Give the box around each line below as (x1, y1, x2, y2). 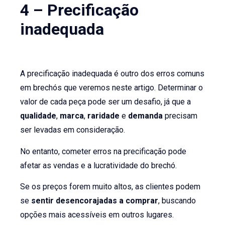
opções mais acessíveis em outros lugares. (20, 210, 174, 220)
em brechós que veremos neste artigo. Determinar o (20, 83, 203, 93)
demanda (128, 111, 165, 121)
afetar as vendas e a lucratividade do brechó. (20, 160, 177, 170)
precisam (165, 111, 198, 121)
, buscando (158, 196, 196, 206)
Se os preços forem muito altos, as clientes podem (20, 182, 201, 192)
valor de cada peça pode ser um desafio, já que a (20, 97, 191, 107)
